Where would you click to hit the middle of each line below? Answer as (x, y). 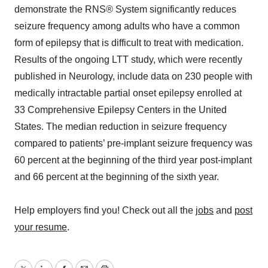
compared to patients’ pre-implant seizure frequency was (133, 143)
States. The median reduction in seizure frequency (121, 127)
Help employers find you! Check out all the (105, 210)
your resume (41, 227)
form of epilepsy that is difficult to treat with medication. (129, 43)
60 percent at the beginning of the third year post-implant (133, 160)
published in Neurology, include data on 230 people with (133, 76)
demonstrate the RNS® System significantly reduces (125, 9)
